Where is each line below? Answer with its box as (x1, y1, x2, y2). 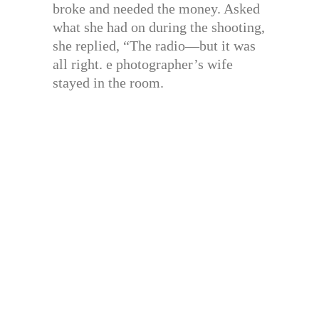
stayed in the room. (53, 74, 164, 90)
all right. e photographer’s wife (53, 56, 233, 72)
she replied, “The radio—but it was (53, 37, 256, 53)
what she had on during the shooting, (53, 19, 265, 35)
